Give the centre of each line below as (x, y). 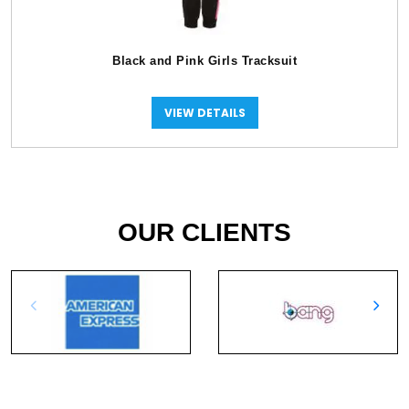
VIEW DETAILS (204, 112)
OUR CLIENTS (204, 232)
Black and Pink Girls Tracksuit (204, 61)
